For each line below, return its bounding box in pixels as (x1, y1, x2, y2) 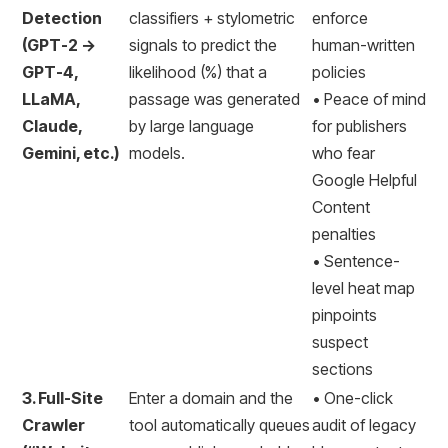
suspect (312, 332, 368, 352)
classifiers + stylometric (129, 8, 295, 28)
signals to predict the (129, 35, 277, 55)
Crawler (22, 415, 85, 435)
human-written (312, 35, 415, 55)
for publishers (312, 116, 407, 136)
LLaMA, (22, 89, 80, 109)
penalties (312, 224, 376, 244)
